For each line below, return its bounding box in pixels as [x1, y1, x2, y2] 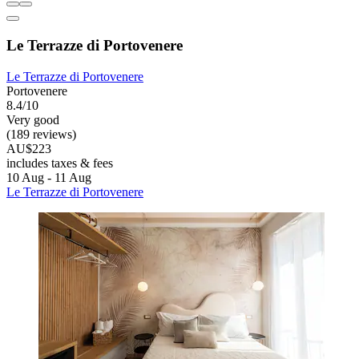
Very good [6, 112, 59, 127]
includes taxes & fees [6, 155, 113, 170]
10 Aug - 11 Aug [6, 170, 91, 184]
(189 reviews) [6, 127, 76, 141]
